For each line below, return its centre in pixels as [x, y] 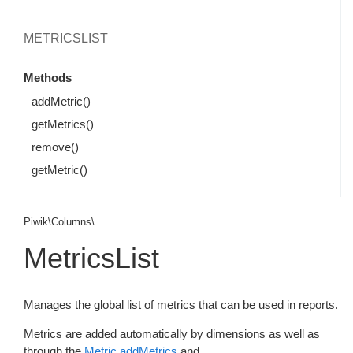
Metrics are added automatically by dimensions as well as [172, 334]
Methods [48, 78]
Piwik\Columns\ [59, 222]
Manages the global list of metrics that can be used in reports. [181, 305]
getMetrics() [63, 124]
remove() [55, 147]
